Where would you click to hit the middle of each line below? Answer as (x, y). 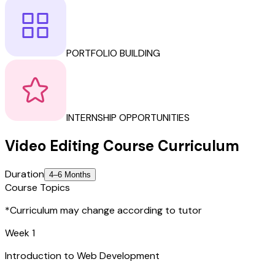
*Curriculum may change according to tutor (103, 210)
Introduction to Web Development (82, 255)
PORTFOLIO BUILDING (113, 53)
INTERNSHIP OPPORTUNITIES (128, 117)
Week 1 (20, 233)
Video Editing (52, 145)
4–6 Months (70, 174)
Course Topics (37, 187)
